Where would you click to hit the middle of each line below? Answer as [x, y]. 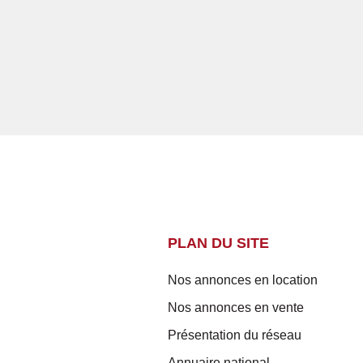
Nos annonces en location [243, 280]
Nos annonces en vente [236, 307]
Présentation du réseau [235, 335]
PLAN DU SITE [218, 243]
